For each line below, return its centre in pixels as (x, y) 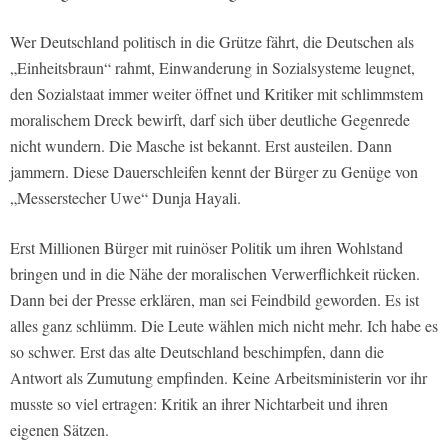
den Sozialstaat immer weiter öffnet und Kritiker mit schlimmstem (216, 94)
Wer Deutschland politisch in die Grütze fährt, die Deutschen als (212, 42)
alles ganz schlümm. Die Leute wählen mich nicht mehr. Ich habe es (224, 326)
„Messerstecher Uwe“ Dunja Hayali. (125, 198)
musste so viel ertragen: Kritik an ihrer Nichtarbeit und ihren (199, 404)
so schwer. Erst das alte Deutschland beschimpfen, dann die (197, 352)
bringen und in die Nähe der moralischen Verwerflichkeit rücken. (215, 274)
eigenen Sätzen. (59, 430)
